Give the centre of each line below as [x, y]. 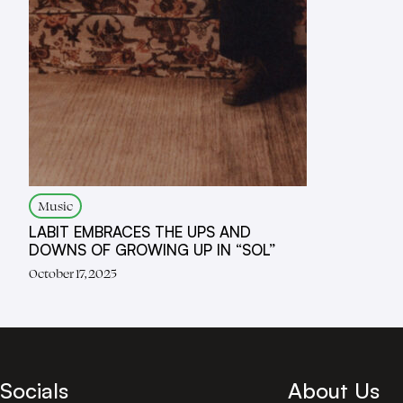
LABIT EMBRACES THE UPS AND [140, 232]
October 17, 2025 [73, 273]
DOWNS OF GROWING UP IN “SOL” [152, 250]
